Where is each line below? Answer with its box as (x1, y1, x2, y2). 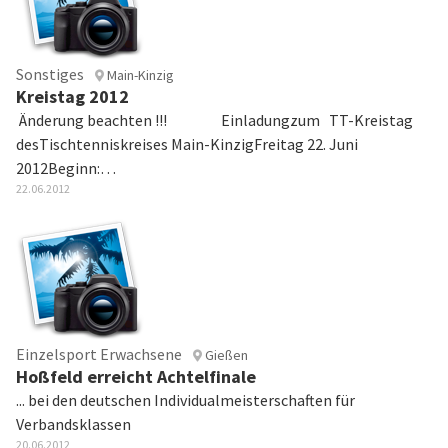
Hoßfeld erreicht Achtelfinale (16, 365, 256, 388)
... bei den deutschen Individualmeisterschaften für (16, 390, 355, 410)
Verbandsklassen (16, 414, 131, 434)
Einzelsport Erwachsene (16, 344, 182, 364)
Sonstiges (16, 64, 84, 84)
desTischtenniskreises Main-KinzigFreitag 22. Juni (16, 134, 358, 154)
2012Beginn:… (16, 158, 116, 178)
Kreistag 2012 (16, 85, 129, 108)
